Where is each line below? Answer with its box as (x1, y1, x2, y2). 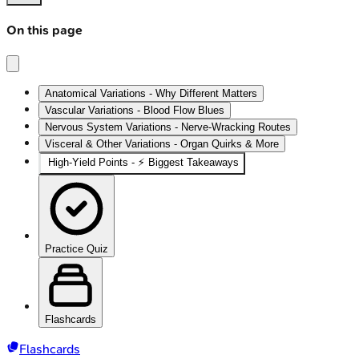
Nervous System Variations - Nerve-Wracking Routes (45, 120, 291, 133)
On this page (6, 22, 83, 38)
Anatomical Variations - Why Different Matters (45, 87, 257, 99)
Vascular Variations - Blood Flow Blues (45, 103, 224, 116)
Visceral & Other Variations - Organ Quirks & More (45, 137, 279, 150)
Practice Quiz (45, 242, 108, 255)
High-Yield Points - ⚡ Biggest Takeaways (48, 155, 239, 168)
